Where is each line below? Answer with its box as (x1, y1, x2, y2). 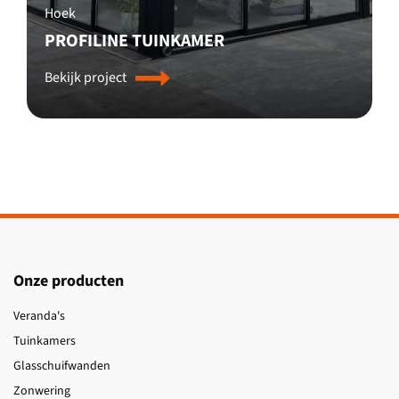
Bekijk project (45, 67, 126, 87)
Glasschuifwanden (13, 357, 110, 375)
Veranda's (13, 307, 65, 325)
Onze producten (13, 270, 124, 292)
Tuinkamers (13, 332, 76, 350)
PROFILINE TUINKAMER (45, 28, 224, 53)
